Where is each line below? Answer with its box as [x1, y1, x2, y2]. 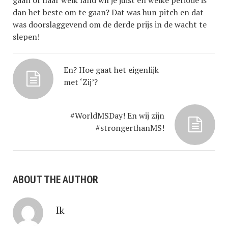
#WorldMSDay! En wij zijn [70, 110, 164, 121]
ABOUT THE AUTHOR [13, 172, 98, 186]
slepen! [13, 31, 40, 42]
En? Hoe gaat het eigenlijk [64, 64, 159, 75]
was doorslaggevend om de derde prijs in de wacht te [13, 19, 207, 30]
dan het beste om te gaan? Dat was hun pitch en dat [13, 7, 204, 18]
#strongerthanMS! [96, 122, 164, 133]
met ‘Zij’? [64, 76, 98, 88]
